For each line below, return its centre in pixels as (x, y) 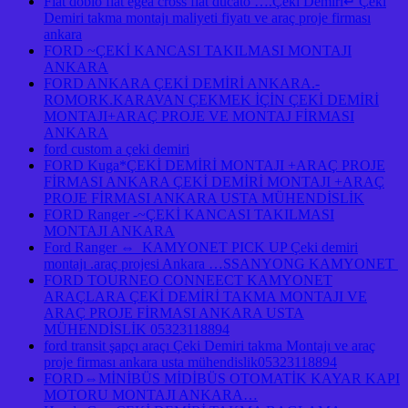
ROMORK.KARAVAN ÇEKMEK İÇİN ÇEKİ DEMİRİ (211, 100)
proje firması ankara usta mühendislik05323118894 (190, 362)
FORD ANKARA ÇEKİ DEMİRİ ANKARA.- (182, 84)
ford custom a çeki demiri (117, 149)
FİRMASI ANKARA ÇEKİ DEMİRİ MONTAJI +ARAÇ (214, 182)
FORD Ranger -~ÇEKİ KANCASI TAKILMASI (189, 215)
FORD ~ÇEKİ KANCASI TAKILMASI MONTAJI (198, 51)
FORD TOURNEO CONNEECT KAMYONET (188, 280)
